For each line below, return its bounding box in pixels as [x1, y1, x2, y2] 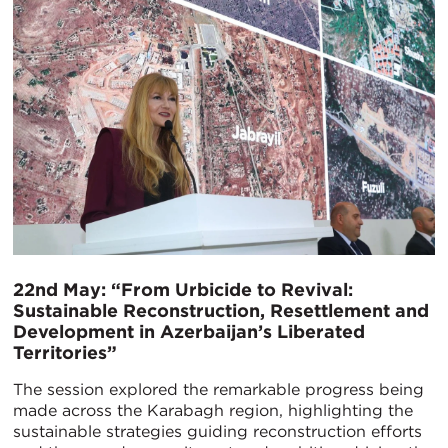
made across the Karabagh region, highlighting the [13, 400, 413, 420]
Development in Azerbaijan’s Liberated [13, 320, 365, 342]
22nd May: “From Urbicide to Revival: [13, 278, 353, 300]
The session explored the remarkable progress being [13, 379, 424, 399]
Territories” [13, 341, 117, 363]
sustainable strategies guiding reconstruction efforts [13, 421, 422, 441]
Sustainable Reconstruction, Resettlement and [13, 299, 429, 321]
